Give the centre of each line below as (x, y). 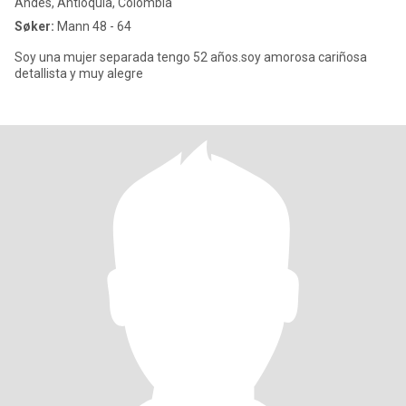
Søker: (34, 26)
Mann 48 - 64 (93, 26)
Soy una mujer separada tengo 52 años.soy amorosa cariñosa (191, 57)
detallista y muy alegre (79, 73)
